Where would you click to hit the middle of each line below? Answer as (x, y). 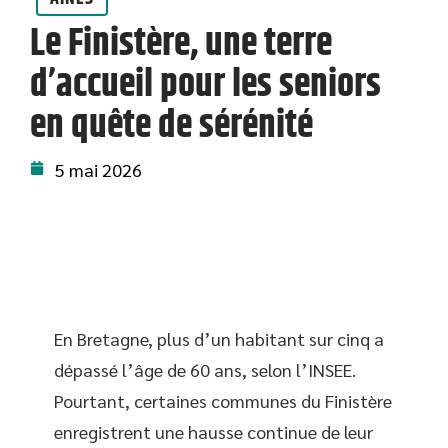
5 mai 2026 (98, 169)
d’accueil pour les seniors (205, 85)
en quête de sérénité (171, 126)
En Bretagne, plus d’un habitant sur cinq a (219, 338)
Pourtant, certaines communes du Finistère (223, 400)
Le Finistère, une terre (181, 44)
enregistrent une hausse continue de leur (213, 431)
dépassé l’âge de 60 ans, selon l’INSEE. (205, 369)
